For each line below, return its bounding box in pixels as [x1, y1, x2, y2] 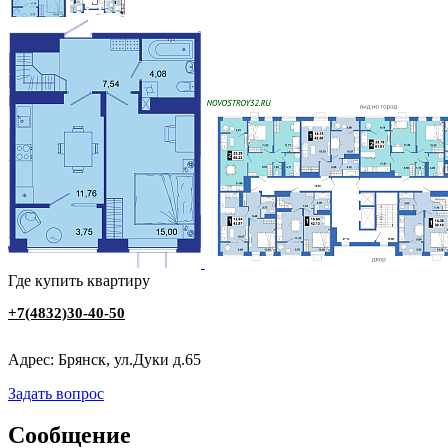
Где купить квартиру [8, 271, 150, 289]
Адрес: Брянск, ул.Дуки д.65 [8, 350, 201, 368]
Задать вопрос [8, 384, 104, 402]
